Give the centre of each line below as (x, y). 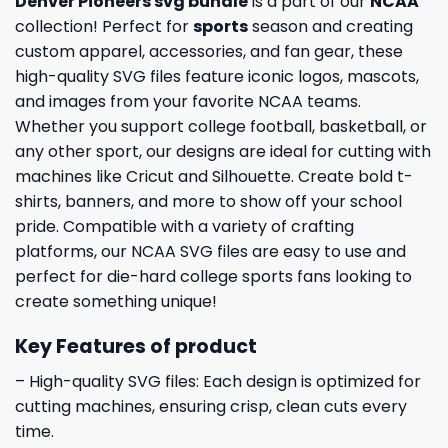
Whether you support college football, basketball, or (221, 127)
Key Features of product (136, 347)
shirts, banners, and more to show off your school (208, 202)
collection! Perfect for (104, 27)
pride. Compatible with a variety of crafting (184, 227)
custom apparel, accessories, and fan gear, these (209, 52)
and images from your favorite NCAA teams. (188, 102)
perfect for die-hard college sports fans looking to (213, 277)
